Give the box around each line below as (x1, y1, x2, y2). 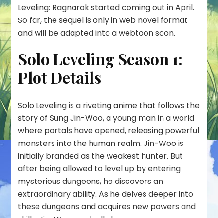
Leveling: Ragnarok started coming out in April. (18, 1, 195, 13)
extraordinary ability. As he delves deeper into (18, 188, 194, 200)
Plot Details (18, 66, 102, 88)
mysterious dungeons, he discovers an (18, 176, 163, 187)
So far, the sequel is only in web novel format (18, 14, 188, 26)
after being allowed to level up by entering (18, 163, 181, 175)
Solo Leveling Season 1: (18, 48, 183, 69)
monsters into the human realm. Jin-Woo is (18, 138, 184, 149)
